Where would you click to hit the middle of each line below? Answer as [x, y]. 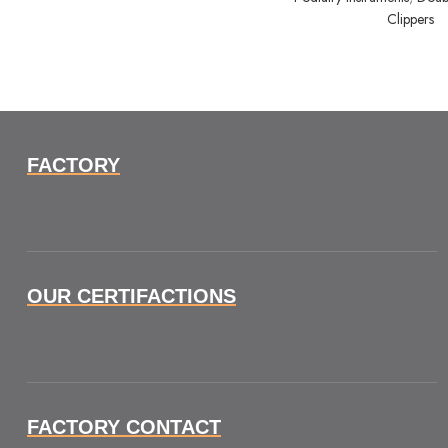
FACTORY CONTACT [124, 427]
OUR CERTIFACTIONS [131, 296]
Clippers [410, 19]
